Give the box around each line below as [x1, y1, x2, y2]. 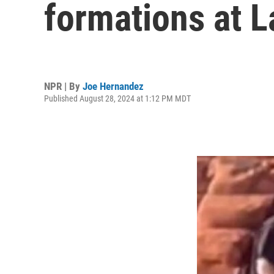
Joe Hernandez [83, 80, 144, 92]
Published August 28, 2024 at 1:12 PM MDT [44, 93, 191, 103]
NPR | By [44, 80, 83, 92]
